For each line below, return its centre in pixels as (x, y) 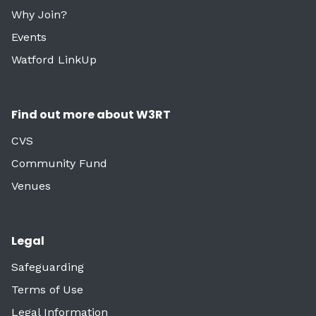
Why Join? (39, 14)
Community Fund (59, 163)
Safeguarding (48, 267)
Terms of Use (47, 289)
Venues (31, 186)
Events (29, 37)
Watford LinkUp (54, 59)
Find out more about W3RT (91, 114)
